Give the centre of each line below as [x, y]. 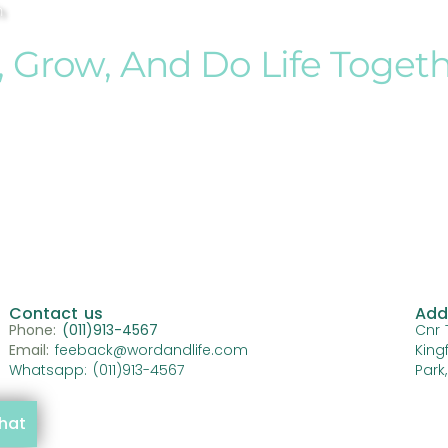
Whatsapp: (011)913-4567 [96, 370]
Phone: [35, 330]
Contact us [55, 313]
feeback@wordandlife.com [148, 350]
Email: [28, 350]
